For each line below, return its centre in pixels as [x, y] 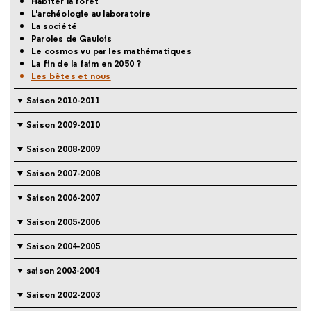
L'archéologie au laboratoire [91, 13]
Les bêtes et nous [71, 76]
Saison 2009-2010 [64, 124]
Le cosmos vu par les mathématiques [111, 51]
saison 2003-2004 [63, 270]
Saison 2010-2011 [64, 100]
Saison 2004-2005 [64, 246]
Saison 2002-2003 [64, 294]
